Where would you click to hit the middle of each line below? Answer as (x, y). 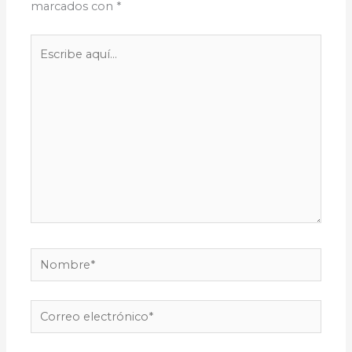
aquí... (46, 66)
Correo (50, 310)
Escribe (51, 44)
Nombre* (58, 257)
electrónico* (65, 331)
